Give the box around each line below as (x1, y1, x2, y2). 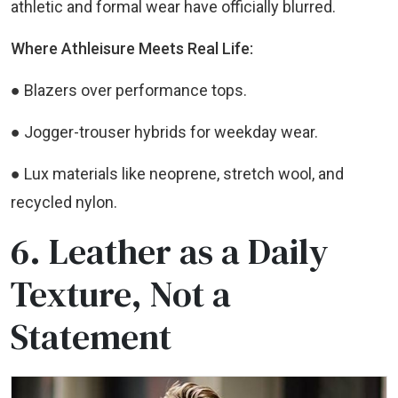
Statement (11, 312, 171, 361)
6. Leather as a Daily (11, 227, 328, 275)
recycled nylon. (11, 192, 117, 211)
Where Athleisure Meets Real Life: (11, 38, 253, 58)
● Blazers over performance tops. (11, 80, 247, 99)
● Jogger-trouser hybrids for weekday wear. (11, 122, 318, 141)
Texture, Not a (11, 269, 231, 318)
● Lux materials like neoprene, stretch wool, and (11, 163, 344, 183)
